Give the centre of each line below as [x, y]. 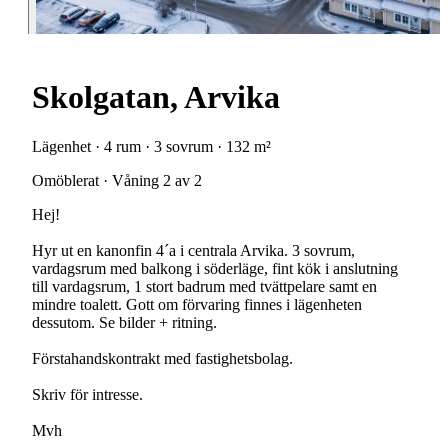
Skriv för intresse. [87, 394]
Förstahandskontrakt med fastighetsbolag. [162, 358]
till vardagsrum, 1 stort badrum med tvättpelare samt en [204, 286]
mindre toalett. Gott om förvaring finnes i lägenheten [197, 304]
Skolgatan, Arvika [156, 97]
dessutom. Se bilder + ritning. [124, 322]
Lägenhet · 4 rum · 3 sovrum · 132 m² [151, 146]
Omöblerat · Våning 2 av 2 [117, 180]
